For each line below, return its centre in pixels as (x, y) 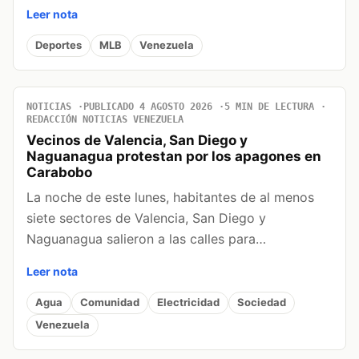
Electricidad (188, 303)
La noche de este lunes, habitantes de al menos (170, 197)
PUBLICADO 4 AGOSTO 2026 (148, 106)
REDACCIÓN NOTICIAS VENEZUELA (105, 119)
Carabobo (59, 172)
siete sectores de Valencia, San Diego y (146, 218)
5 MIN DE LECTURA (269, 106)
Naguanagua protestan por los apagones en (174, 156)
